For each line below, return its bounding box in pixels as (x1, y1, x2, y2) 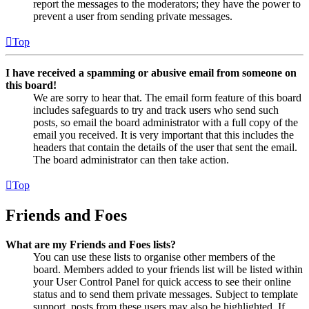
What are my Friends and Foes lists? (6, 238, 176, 250)
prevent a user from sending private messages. (33, 10, 232, 23)
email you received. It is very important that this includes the (33, 129, 294, 141)
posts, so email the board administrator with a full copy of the (33, 117, 298, 129)
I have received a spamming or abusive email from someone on (6, 67, 297, 79)
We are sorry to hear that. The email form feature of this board (33, 92, 301, 104)
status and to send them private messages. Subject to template (33, 288, 298, 300)
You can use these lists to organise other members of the (33, 250, 275, 263)
